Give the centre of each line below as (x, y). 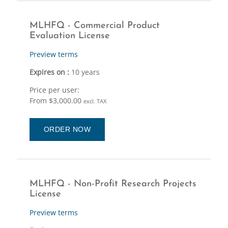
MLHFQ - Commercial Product (94, 25)
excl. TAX (95, 101)
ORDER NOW (67, 129)
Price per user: (54, 90)
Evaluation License (69, 36)
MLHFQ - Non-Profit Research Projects (113, 184)
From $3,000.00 (56, 100)
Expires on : (50, 72)
